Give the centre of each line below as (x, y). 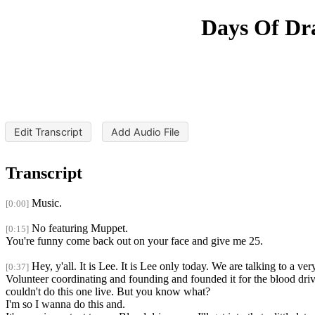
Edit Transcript (49, 132)
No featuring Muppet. (80, 229)
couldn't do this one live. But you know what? (108, 292)
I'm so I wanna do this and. (65, 304)
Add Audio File (145, 132)
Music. (47, 203)
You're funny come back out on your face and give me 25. (134, 241)
